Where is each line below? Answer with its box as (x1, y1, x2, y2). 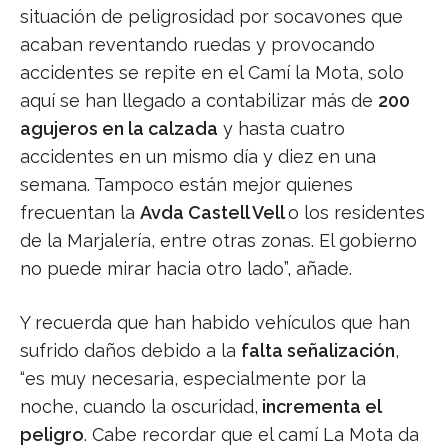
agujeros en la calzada (20, 118, 218, 140)
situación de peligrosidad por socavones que (20, 6, 403, 28)
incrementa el (258, 396, 381, 418)
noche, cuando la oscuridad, (20, 396, 258, 418)
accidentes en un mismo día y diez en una (20, 146, 376, 168)
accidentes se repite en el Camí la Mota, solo (20, 62, 404, 84)
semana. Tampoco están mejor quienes (20, 174, 353, 196)
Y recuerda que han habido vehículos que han (20, 312, 410, 334)
